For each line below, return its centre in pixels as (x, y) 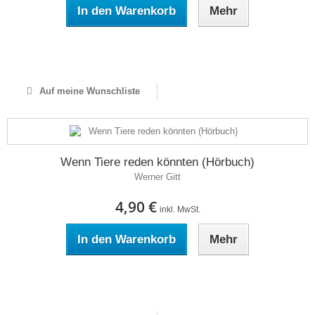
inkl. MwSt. (180, 210)
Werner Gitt (157, 177)
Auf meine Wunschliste (88, 91)
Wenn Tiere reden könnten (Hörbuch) (157, 162)
